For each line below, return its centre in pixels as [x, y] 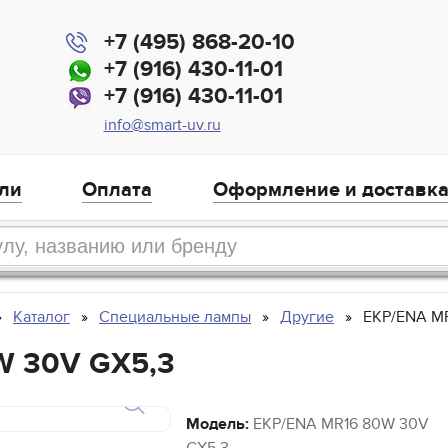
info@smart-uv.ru [162, 125]
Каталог [41, 317]
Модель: [217, 424]
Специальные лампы [175, 317]
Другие [307, 317]
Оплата [117, 190]
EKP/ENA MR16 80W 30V [339, 424]
